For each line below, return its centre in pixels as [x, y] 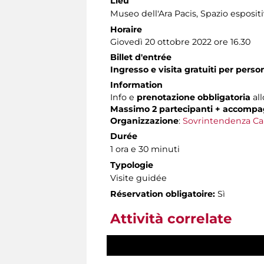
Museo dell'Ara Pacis [153, 13]
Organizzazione [144, 121]
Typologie [132, 165]
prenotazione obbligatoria [194, 97]
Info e [123, 97]
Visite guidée [138, 178]
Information [136, 85]
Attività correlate [171, 218]
